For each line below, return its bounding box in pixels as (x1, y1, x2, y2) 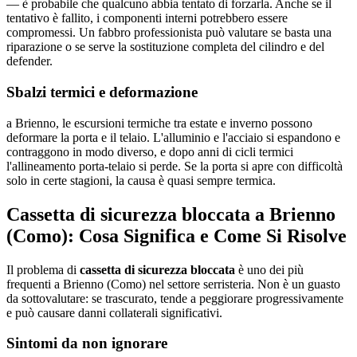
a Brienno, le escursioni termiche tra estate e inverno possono (6, 116, 312, 130)
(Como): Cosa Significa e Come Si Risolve (6, 225, 347, 246)
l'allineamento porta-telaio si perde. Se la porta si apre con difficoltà (6, 159, 343, 173)
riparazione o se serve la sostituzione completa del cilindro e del (6, 40, 324, 54)
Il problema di (6, 262, 80, 277)
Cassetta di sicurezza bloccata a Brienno (6, 203, 335, 225)
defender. (6, 54, 53, 69)
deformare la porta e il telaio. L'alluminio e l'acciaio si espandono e (6, 130, 340, 144)
